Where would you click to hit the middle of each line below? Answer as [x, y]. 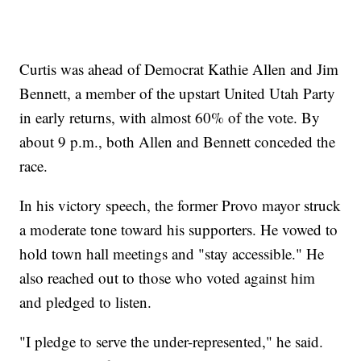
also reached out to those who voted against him [168, 278]
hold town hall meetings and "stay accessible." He [172, 254]
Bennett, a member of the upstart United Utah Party [178, 93]
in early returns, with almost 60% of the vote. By [170, 118]
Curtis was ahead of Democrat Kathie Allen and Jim [179, 69]
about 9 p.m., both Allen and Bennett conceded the [178, 142]
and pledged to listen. [86, 302]
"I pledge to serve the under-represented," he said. [172, 342]
